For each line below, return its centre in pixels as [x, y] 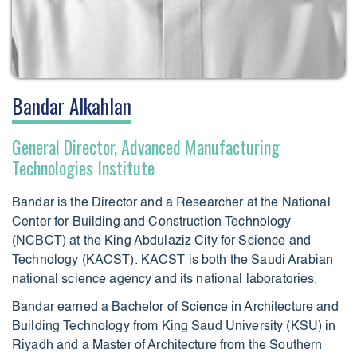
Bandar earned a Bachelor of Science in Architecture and [175, 307]
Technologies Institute [83, 167]
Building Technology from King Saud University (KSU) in [174, 326]
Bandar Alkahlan [72, 105]
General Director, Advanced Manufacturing [146, 146]
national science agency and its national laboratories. [165, 279]
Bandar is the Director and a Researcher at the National [171, 203]
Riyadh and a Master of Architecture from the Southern [167, 345]
